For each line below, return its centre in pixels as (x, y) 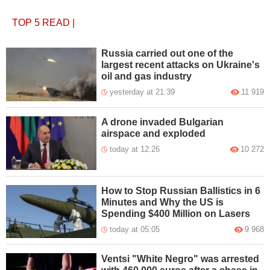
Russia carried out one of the (168, 53)
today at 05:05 (135, 229)
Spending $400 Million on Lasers (176, 213)
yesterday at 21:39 (143, 92)
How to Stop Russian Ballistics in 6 (181, 190)
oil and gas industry (147, 76)
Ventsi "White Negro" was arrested (181, 259)
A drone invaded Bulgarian (163, 122)
